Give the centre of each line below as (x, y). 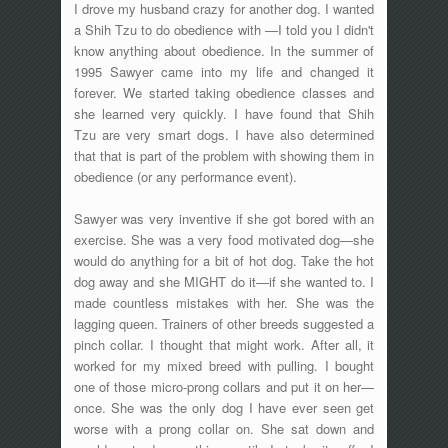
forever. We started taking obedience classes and (224, 92)
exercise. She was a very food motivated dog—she (224, 239)
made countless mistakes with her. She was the (224, 302)
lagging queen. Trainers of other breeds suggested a (224, 323)
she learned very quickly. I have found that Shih (224, 113)
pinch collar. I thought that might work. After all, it (224, 344)
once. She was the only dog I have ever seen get (224, 407)
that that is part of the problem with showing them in (224, 155)
